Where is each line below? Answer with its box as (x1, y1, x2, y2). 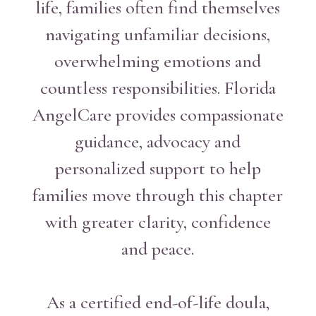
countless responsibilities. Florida (39, 77, 276, 99)
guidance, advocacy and (75, 130, 241, 152)
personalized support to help (54, 157, 261, 179)
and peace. (121, 238, 195, 260)
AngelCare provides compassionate (32, 104, 284, 126)
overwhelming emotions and (54, 50, 262, 72)
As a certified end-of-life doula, (46, 291, 269, 313)
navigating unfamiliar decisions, (45, 23, 271, 45)
